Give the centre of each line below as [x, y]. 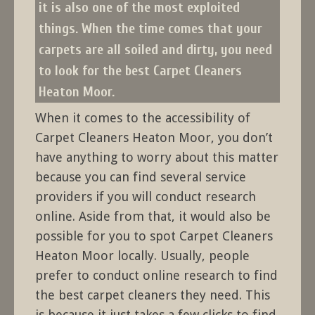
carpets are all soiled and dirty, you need [155, 50]
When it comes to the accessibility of [143, 118]
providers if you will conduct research [146, 197]
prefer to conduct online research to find [156, 276]
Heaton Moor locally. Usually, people [142, 256]
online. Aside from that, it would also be [153, 217]
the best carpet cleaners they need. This [153, 295]
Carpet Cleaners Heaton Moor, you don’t [154, 138]
